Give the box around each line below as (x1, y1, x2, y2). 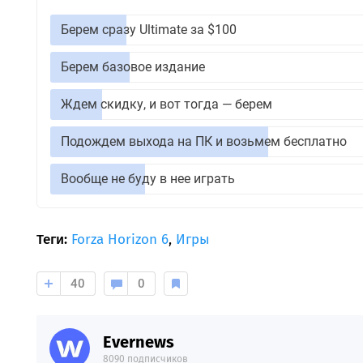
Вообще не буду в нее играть (60, 170, 235, 186)
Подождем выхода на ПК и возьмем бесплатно (60, 133, 347, 149)
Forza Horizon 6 (70, 230, 169, 248)
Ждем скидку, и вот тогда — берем (60, 96, 272, 112)
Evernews (102, 331, 174, 352)
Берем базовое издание (60, 58, 205, 75)
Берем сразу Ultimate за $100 (60, 21, 237, 37)
